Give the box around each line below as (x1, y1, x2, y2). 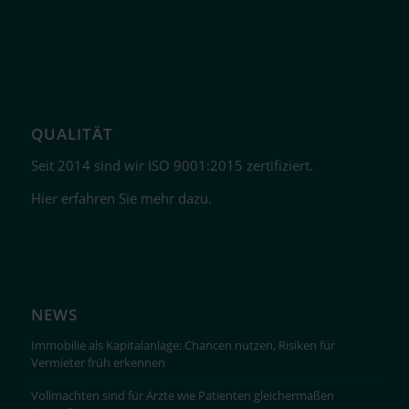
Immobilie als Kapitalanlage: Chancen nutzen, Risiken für (30, 337, 335, 354)
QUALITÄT (30, 122, 113, 144)
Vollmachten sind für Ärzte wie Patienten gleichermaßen (30, 387, 334, 404)
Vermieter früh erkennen (30, 354, 165, 372)
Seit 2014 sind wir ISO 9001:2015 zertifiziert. (30, 155, 313, 174)
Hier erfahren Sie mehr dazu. (30, 189, 212, 208)
